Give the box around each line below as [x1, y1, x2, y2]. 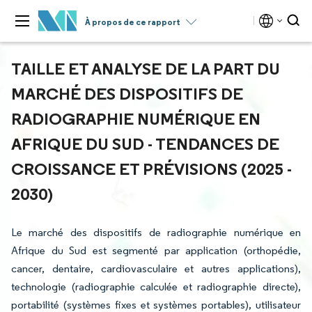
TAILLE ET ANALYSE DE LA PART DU [11, 58, 280, 79]
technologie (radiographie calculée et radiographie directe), [11, 280, 301, 293]
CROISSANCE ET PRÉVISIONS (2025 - [11, 158, 292, 179]
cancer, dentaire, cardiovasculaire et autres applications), [11, 262, 301, 275]
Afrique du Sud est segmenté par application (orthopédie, [11, 244, 301, 257]
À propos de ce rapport [85, 17, 180, 27]
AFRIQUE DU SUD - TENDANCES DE [11, 133, 279, 154]
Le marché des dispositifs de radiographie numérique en [11, 226, 301, 239]
